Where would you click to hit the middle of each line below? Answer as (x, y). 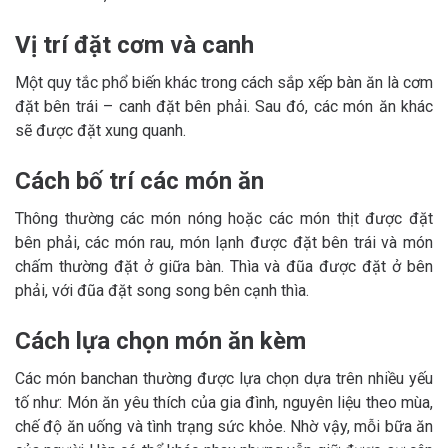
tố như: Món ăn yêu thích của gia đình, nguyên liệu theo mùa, (224, 402)
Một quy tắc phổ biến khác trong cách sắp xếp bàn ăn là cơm (224, 82)
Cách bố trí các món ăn (139, 180)
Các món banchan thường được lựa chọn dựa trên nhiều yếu (224, 378)
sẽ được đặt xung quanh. (100, 130)
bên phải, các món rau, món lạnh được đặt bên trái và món (224, 242)
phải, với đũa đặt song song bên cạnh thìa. (162, 290)
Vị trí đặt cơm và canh (134, 44)
